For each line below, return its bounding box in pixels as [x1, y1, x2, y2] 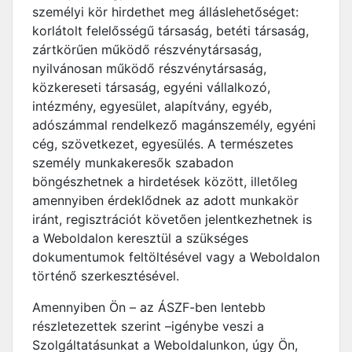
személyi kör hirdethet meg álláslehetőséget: [32, 4, 299, 20]
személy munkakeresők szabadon [32, 155, 233, 170]
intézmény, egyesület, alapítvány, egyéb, [32, 98, 272, 114]
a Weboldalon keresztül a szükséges [32, 230, 248, 246]
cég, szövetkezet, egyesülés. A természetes [32, 136, 293, 152]
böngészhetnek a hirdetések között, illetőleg [32, 174, 298, 189]
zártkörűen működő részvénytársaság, [32, 42, 262, 57]
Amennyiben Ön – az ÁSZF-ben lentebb [32, 299, 266, 315]
